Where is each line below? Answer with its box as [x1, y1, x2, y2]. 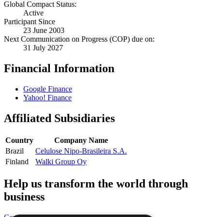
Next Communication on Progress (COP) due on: [4, 35, 155, 44]
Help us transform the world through [4, 177, 188, 190]
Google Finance [23, 85, 72, 93]
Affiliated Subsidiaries [4, 112, 115, 125]
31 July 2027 [23, 44, 63, 52]
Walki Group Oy [35, 157, 87, 166]
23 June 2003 [23, 26, 64, 35]
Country [5, 136, 33, 145]
